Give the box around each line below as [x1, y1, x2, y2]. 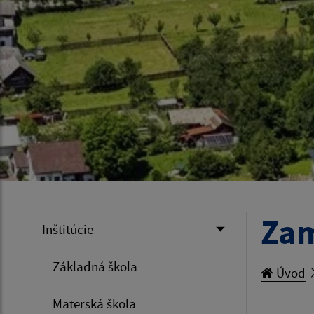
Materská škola [53, 295, 136, 313]
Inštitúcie [42, 221, 93, 238]
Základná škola [53, 258, 137, 275]
